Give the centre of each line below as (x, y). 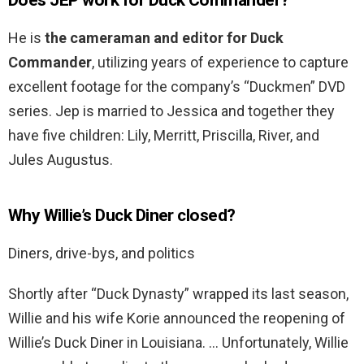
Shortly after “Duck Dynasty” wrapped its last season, (178, 294)
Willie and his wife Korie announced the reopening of (177, 318)
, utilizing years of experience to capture (220, 63)
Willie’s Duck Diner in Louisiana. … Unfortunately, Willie (178, 343)
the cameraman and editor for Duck (164, 38)
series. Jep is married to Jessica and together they (171, 111)
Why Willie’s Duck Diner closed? (122, 216)
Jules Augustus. (61, 160)
